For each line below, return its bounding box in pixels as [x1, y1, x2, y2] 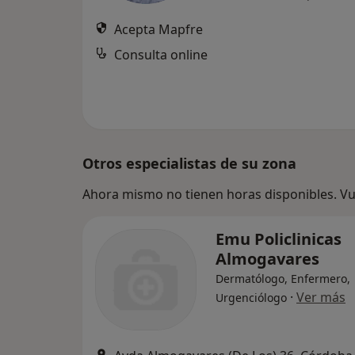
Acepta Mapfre [114, 21, 203, 38]
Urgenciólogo [216, 290, 287, 305]
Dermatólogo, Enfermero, [216, 271, 350, 286]
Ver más [296, 288, 345, 306]
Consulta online [114, 46, 208, 63]
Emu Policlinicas [216, 228, 342, 250]
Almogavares [216, 248, 319, 269]
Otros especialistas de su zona [82, 154, 296, 173]
